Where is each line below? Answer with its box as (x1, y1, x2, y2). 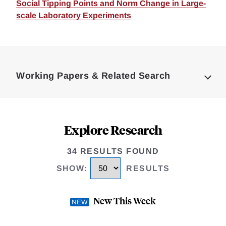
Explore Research (64, 122, 162, 138)
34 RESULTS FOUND (67, 147, 159, 155)
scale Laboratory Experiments (16, 11, 131, 20)
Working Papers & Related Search (16, 71, 171, 81)
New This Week (93, 194, 156, 207)
